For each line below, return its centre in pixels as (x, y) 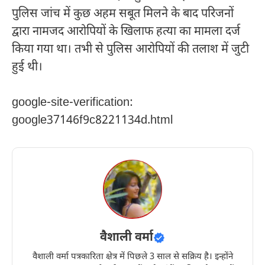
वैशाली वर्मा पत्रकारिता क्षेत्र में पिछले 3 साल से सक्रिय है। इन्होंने (132, 257)
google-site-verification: (72, 103)
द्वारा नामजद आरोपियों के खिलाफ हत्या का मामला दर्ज (126, 32)
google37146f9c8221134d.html (92, 120)
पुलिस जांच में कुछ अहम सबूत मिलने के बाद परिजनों (123, 14)
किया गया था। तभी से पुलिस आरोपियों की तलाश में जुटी (130, 49)
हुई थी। (27, 67)
